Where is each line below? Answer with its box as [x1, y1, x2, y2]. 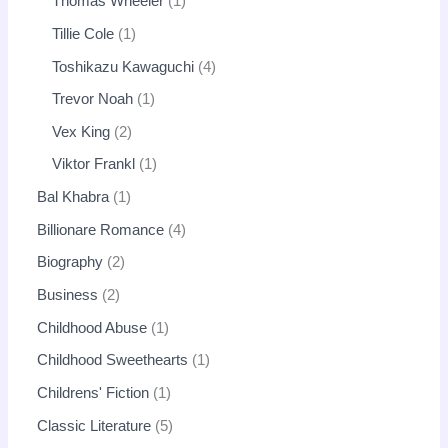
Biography [37, 254, 104, 271]
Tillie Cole [52, 25, 115, 42]
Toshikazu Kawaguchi [52, 58, 195, 75]
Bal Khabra [37, 189, 110, 206]
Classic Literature [37, 417, 152, 434]
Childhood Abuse [37, 319, 148, 336]
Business [37, 287, 99, 304]
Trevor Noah [52, 91, 134, 108]
